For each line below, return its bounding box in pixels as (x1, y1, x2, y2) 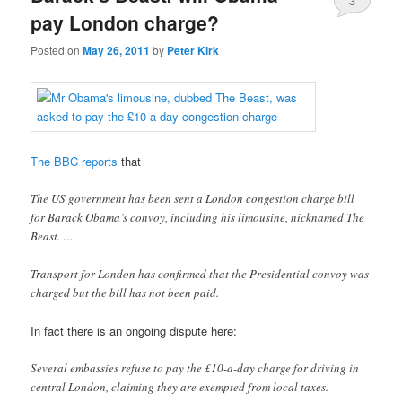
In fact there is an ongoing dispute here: (31, 321, 238, 339)
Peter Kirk (167, 42, 220, 59)
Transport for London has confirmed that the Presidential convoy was (31, 265, 370, 282)
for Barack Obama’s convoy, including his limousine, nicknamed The (31, 208, 365, 225)
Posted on (31, 42, 83, 58)
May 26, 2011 (83, 42, 151, 59)
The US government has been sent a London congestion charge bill (31, 189, 355, 206)
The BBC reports (31, 152, 118, 170)
